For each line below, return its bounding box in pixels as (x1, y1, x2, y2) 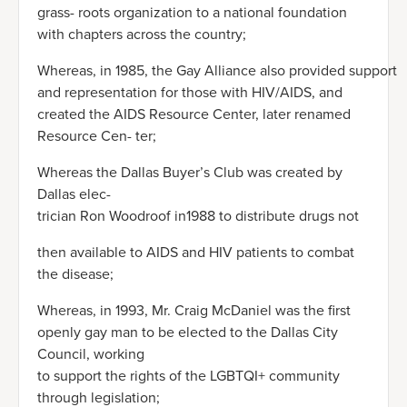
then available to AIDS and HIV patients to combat (37, 242, 354, 263)
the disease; (37, 263, 114, 285)
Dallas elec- (37, 184, 111, 205)
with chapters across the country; (37, 24, 246, 45)
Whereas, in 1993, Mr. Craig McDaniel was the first (37, 300, 351, 322)
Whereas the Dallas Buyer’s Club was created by (37, 162, 342, 184)
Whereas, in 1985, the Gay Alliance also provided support (37, 60, 397, 82)
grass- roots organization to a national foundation (37, 2, 347, 24)
